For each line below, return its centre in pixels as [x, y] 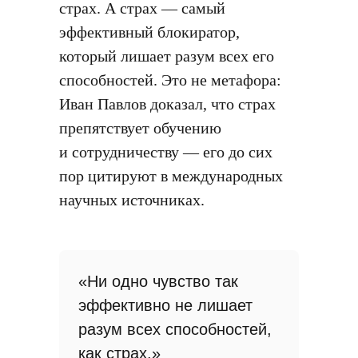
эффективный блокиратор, [149, 32]
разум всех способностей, [175, 329]
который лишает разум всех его [167, 56]
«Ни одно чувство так [158, 281]
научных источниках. [132, 200]
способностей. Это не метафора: [170, 80]
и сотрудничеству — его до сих [166, 152]
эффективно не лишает [165, 305]
